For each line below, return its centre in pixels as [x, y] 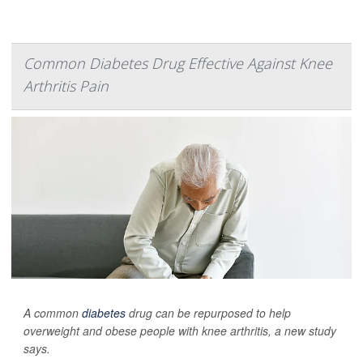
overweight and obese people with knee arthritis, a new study [180, 331]
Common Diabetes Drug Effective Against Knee [178, 63]
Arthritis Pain [66, 86]
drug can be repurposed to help [208, 313]
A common [53, 313]
